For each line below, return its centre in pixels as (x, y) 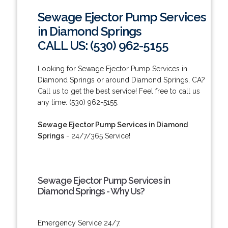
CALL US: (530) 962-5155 (103, 45)
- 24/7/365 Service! (97, 136)
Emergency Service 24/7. (79, 223)
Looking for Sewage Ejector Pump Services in (112, 68)
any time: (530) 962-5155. (78, 102)
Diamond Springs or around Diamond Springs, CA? (121, 80)
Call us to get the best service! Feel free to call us (119, 91)
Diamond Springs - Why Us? (91, 191)
